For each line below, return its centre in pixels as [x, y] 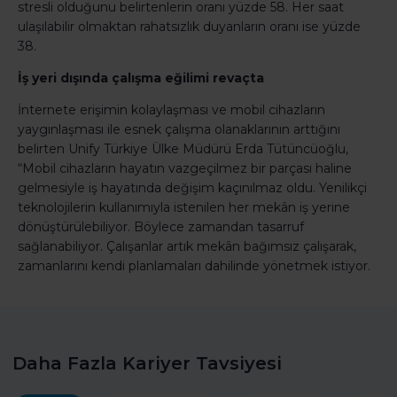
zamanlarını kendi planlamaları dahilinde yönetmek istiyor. [194, 266]
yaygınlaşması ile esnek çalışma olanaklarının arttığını [179, 130]
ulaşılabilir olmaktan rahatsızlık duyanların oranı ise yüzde [189, 27]
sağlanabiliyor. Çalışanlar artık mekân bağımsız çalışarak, [187, 247]
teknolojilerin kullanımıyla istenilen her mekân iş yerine [184, 208]
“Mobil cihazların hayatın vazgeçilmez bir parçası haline [185, 169]
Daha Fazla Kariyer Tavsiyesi [147, 364]
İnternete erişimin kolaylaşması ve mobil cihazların [171, 110]
